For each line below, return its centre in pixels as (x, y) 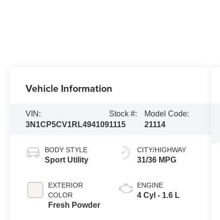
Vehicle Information (69, 88)
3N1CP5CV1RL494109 (68, 125)
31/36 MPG (156, 160)
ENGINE (150, 185)
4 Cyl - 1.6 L (158, 195)
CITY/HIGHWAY (161, 150)
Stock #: (123, 114)
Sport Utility (67, 160)
